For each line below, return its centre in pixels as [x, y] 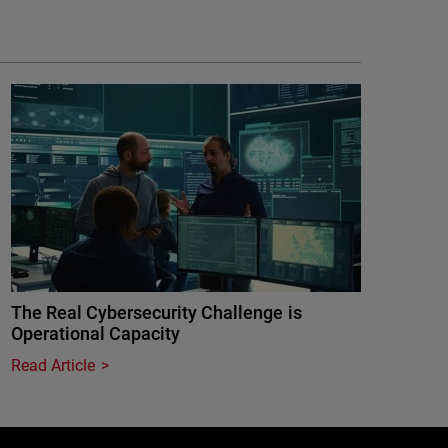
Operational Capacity [96, 333]
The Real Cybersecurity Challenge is [156, 312]
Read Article [53, 365]
